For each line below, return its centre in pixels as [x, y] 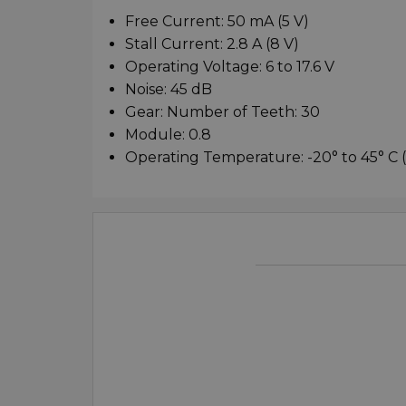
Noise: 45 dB [169, 89]
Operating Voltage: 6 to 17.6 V [230, 66]
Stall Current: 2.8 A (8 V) [212, 43]
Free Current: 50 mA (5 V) [217, 21]
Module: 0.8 [168, 134]
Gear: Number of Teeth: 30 [222, 111]
